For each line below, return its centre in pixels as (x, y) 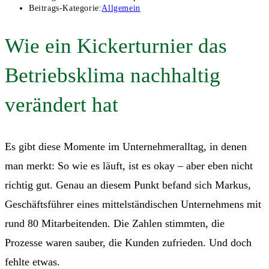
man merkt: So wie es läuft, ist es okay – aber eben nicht (129, 165)
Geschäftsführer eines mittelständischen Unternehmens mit (133, 204)
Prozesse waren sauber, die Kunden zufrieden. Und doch (128, 242)
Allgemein (121, 8)
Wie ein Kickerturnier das (116, 46)
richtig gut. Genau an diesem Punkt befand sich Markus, (128, 185)
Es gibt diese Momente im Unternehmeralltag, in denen (126, 146)
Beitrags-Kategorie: (65, 8)
